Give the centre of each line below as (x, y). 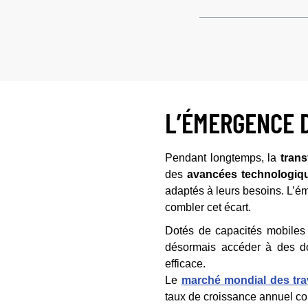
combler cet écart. (208, 207)
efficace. (185, 264)
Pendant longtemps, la (223, 158)
